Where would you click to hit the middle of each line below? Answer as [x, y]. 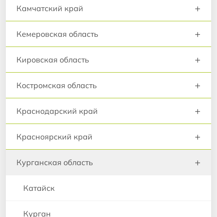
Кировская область [53, 60]
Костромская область [57, 85]
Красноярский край [54, 137]
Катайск [39, 188]
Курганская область [55, 163]
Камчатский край [50, 8]
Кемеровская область [57, 34]
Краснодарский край [57, 111]
